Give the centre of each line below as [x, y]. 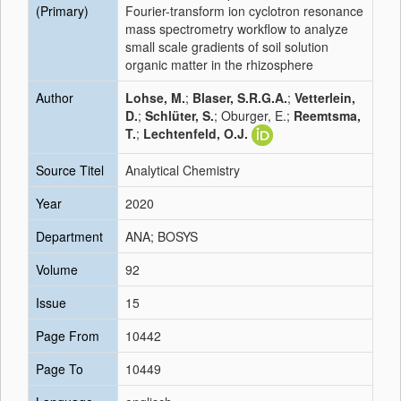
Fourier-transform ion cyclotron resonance [244, 11]
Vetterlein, [325, 98]
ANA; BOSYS [162, 236]
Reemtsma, [327, 115]
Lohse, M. [155, 98]
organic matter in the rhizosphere [219, 64]
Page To [60, 369]
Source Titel [70, 170]
